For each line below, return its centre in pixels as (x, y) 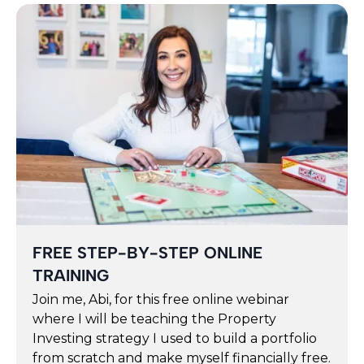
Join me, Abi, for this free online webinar (161, 300)
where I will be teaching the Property (154, 319)
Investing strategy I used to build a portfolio (175, 339)
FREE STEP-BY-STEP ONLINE (147, 253)
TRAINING (71, 276)
